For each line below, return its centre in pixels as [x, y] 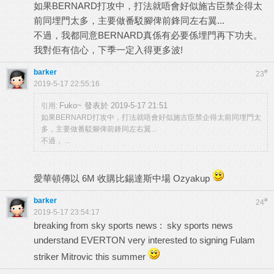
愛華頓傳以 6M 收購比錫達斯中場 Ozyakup [123, 178]
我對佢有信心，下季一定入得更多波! [108, 50]
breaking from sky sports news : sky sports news [133, 225]
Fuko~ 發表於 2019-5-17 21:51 [113, 106]
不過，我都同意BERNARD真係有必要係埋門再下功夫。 [148, 35]
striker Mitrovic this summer [91, 257]
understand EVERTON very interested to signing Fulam [144, 240]
